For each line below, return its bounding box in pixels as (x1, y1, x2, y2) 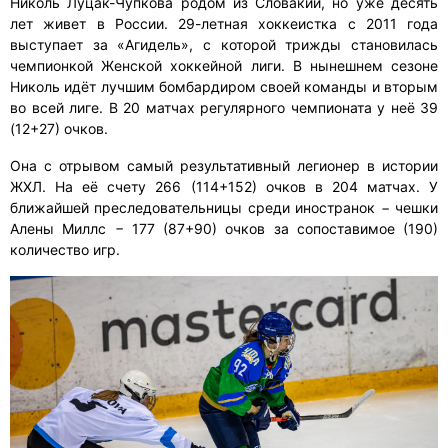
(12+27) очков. (10, 120, 108, 138)
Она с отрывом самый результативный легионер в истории (10, 157, 438, 175)
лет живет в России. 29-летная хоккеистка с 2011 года (10, 15, 438, 33)
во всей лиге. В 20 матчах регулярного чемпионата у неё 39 (10, 99, 438, 117)
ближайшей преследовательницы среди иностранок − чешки (10, 199, 438, 217)
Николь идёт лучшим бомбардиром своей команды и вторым (10, 78, 438, 96)
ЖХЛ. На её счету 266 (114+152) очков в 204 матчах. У (10, 178, 438, 196)
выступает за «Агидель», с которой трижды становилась (10, 36, 438, 54)
